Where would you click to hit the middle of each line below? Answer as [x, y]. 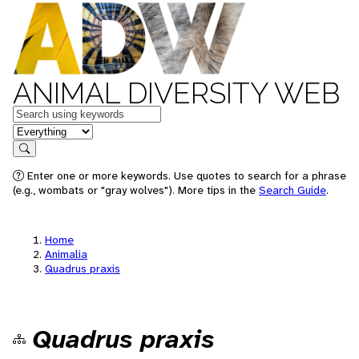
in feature [38, 130]
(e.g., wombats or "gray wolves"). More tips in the [136, 190]
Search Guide [292, 190]
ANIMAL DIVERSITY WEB [176, 93]
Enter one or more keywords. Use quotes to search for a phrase [185, 175]
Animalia [66, 254]
